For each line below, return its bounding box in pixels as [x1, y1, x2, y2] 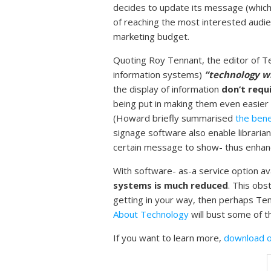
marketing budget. [113, 30, 189, 42]
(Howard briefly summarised [113, 111, 235, 124]
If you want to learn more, [113, 231, 224, 244]
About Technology [113, 207, 189, 220]
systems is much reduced [113, 178, 228, 191]
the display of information [113, 82, 221, 95]
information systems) [113, 68, 202, 80]
